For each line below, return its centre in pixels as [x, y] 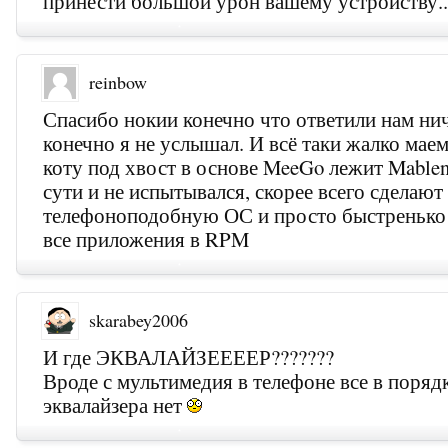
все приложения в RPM [146, 239]
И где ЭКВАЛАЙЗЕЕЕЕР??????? [189, 357]
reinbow [118, 82]
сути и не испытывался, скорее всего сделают [243, 191]
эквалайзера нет [115, 405]
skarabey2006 [138, 320]
